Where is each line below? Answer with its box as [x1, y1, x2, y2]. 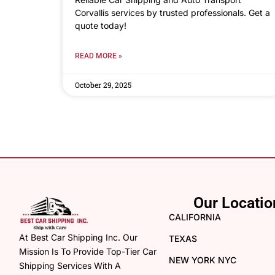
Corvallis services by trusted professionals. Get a [75, 7, 270, 18]
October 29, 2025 [75, 79, 131, 90]
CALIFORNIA [169, 211, 222, 222]
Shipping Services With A [19, 260, 121, 271]
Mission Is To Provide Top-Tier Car [19, 246, 157, 257]
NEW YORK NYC [169, 254, 237, 265]
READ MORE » [75, 51, 122, 60]
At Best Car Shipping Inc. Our [19, 232, 137, 243]
